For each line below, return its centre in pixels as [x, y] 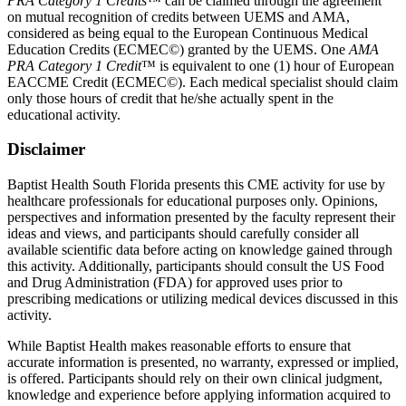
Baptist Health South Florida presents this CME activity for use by [196, 184]
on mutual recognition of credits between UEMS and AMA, [179, 16]
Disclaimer [46, 150]
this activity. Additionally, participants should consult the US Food [196, 266]
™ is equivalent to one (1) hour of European [268, 65]
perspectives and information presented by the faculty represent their [201, 217]
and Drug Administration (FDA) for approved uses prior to [175, 282]
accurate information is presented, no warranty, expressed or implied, [203, 362]
